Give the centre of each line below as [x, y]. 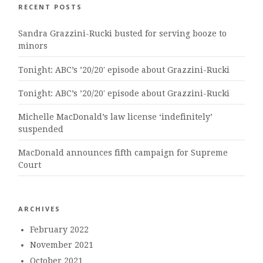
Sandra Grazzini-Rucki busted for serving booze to [123, 34]
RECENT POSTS [50, 6]
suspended [41, 129]
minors [33, 46]
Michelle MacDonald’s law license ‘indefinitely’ [116, 117]
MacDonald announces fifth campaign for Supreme [123, 153]
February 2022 [59, 229]
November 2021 [61, 245]
